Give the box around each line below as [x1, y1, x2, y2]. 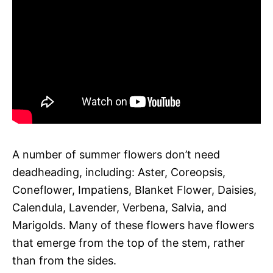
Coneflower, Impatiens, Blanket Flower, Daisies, [12, 183, 257, 196]
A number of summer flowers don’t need [12, 147, 220, 161]
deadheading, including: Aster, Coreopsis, [12, 165, 225, 179]
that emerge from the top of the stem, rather [12, 236, 245, 249]
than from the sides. [12, 253, 116, 267]
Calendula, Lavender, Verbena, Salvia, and [12, 200, 227, 214]
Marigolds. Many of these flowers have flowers [12, 218, 254, 232]
